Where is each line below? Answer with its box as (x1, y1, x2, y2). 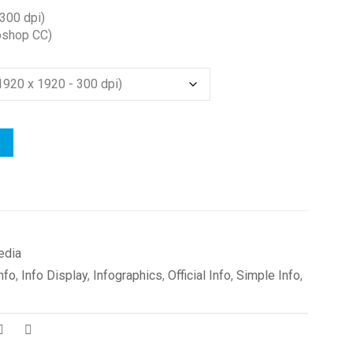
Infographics (92, 268, 162, 283)
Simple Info (236, 268, 300, 283)
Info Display (20, 268, 87, 283)
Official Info (167, 268, 231, 283)
